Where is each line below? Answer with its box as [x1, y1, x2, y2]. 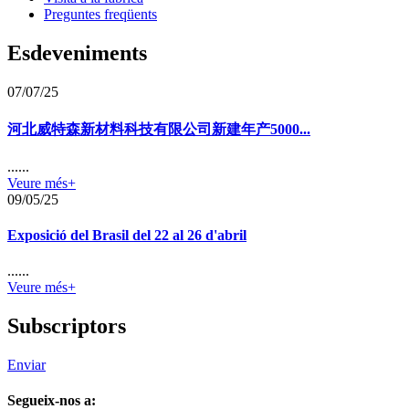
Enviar [7, 357, 46, 373]
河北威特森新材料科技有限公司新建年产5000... [7, 121, 310, 137]
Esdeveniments [7, 41, 147, 66]
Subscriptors [7, 314, 126, 339]
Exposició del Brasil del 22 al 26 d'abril [7, 227, 246, 244]
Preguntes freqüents [44, 6, 157, 23]
